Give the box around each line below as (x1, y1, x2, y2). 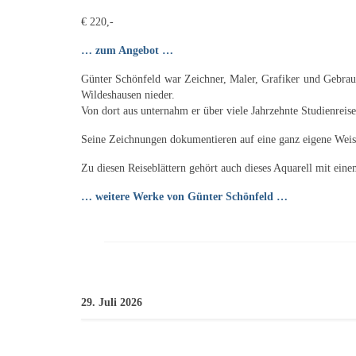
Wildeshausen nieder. (81, 89, 175, 102)
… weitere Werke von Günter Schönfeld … (81, 191, 288, 203)
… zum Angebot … (81, 44, 173, 57)
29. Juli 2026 (81, 296, 142, 309)
